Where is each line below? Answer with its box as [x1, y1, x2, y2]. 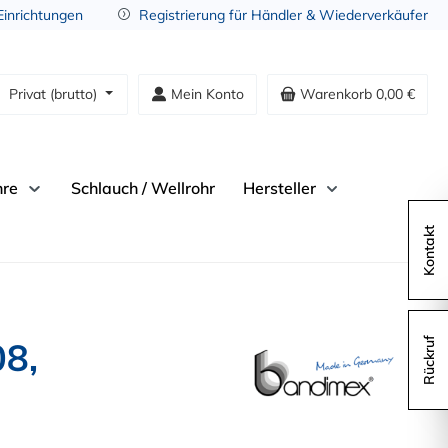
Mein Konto [171, 84, 244, 103]
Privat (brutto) [9, 84, 102, 103]
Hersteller [242, 178, 316, 198]
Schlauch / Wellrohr [70, 178, 215, 198]
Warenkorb [300, 84, 372, 103]
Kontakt [420, 224, 438, 276]
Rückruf [420, 335, 438, 385]
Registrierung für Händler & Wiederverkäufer [139, 6, 428, 24]
